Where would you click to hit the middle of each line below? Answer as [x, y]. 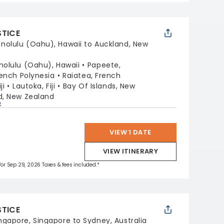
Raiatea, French [92, 75]
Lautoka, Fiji [34, 86]
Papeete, [104, 65]
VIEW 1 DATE [130, 132]
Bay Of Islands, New [99, 86]
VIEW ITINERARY [130, 151]
